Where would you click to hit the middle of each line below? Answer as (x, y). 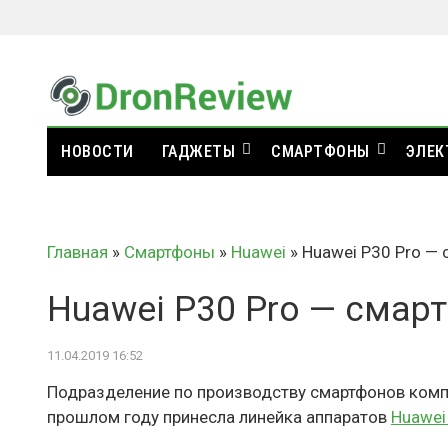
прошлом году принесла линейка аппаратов (219, 417)
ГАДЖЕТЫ (198, 151)
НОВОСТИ (97, 151)
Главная (77, 252)
